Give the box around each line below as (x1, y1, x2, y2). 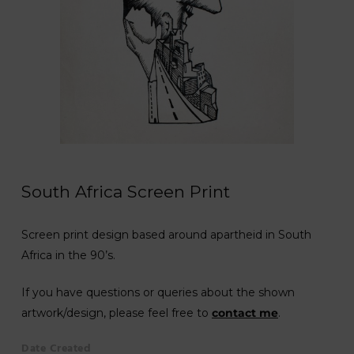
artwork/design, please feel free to (21, 305, 212, 320)
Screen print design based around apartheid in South (21, 227, 311, 242)
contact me (211, 305, 278, 320)
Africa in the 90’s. (21, 247, 115, 262)
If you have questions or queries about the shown (21, 284, 295, 299)
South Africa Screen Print (21, 181, 231, 201)
